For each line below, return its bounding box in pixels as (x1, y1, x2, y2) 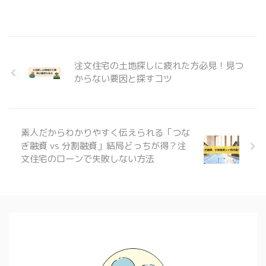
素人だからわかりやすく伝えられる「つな (21, 126, 190, 139)
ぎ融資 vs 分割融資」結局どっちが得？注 (21, 140, 186, 152)
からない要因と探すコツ (74, 72, 172, 85)
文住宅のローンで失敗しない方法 (21, 153, 154, 165)
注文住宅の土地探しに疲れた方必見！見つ (74, 59, 243, 72)
